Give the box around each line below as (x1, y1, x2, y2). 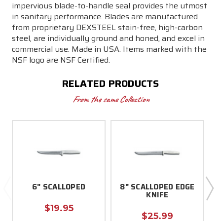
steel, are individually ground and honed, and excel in (12, 32, 205, 44)
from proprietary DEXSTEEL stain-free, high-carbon (12, 21, 203, 34)
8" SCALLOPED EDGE (120, 181, 195, 193)
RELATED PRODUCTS (62, 75, 159, 91)
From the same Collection (72, 93, 149, 105)
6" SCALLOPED (32, 181, 85, 193)
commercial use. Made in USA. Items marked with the (12, 42, 207, 55)
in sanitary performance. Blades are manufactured (12, 10, 198, 23)
